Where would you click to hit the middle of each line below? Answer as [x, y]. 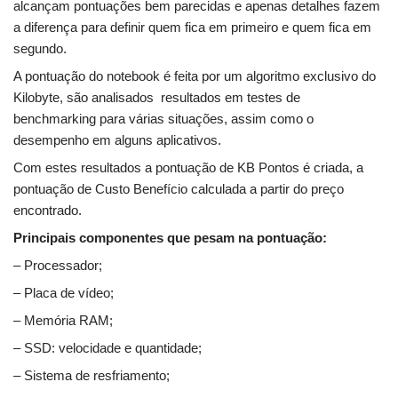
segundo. [40, 49]
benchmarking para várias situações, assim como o [163, 119]
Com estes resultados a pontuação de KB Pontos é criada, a [188, 168]
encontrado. [48, 211]
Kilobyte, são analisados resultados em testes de [157, 98]
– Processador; [58, 266]
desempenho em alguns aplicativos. [117, 140]
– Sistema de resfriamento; [92, 376]
